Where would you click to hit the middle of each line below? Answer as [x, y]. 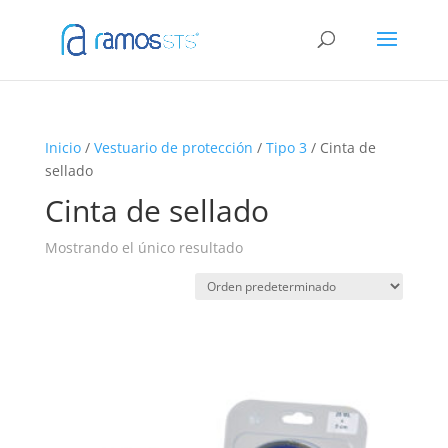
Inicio [62, 147]
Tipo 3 [286, 147]
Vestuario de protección [173, 147]
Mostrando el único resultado [143, 247]
